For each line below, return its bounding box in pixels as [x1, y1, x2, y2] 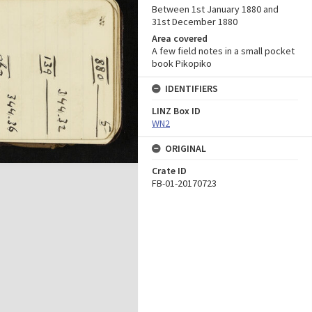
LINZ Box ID [152, 104, 201, 117]
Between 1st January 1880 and [152, 3, 279, 15]
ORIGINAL [165, 142, 206, 155]
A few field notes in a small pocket [152, 45, 295, 57]
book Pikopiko [152, 57, 212, 70]
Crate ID [152, 164, 187, 177]
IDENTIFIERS [165, 82, 218, 95]
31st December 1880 [152, 15, 237, 28]
